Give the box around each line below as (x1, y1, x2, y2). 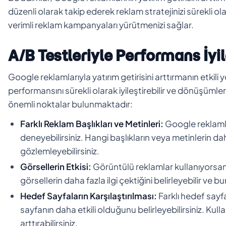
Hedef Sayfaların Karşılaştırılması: (20, 190, 157, 201)
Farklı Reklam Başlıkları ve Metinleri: (20, 118, 163, 129)
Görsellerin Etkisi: (20, 160, 91, 172)
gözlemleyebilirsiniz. (20, 145, 99, 156)
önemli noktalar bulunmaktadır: (8, 98, 133, 109)
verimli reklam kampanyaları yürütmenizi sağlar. (8, 19, 194, 30)
